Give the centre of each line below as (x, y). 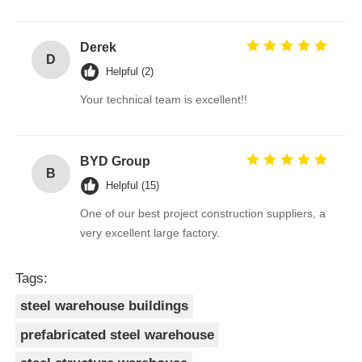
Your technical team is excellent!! (164, 99)
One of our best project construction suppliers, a (203, 213)
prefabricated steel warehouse (118, 335)
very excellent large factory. (150, 232)
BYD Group (116, 161)
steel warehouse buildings (105, 306)
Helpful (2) (130, 71)
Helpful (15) (133, 185)
